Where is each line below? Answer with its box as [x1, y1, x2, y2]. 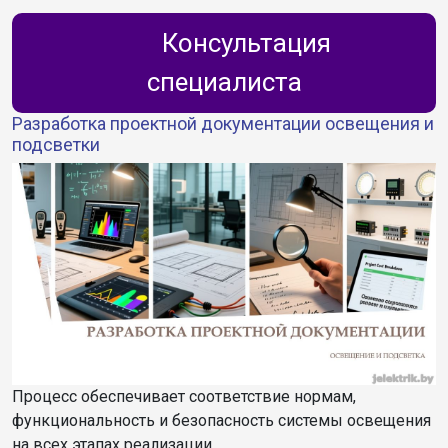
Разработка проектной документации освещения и [12, 112, 434, 134]
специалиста [146, 66, 302, 97]
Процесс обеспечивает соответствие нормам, [12, 386, 356, 406]
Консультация [156, 27, 331, 58]
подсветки [12, 133, 100, 155]
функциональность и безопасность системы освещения [12, 410, 431, 430]
